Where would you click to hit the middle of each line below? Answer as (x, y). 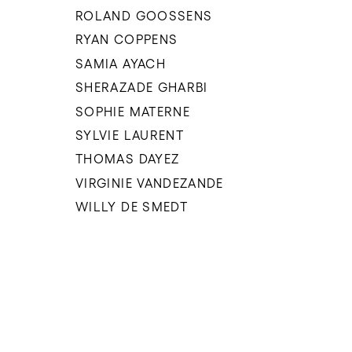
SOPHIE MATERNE (133, 111)
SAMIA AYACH (121, 63)
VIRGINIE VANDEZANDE (150, 183)
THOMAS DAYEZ (128, 159)
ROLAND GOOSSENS (144, 15)
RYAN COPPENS (127, 40)
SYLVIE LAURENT (130, 135)
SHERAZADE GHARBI (142, 88)
